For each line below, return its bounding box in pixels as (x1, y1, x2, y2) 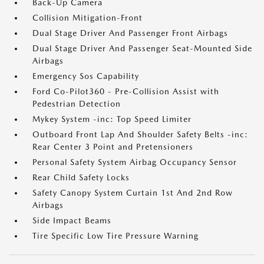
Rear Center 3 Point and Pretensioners (32, 142, 193, 152)
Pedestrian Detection (32, 99, 121, 109)
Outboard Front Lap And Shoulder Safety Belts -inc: (32, 130, 248, 140)
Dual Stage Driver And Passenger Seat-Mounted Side (32, 44, 252, 54)
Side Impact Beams (32, 216, 111, 226)
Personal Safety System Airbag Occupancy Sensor (32, 157, 237, 167)
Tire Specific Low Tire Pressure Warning (32, 231, 199, 241)
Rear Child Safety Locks (32, 173, 130, 183)
